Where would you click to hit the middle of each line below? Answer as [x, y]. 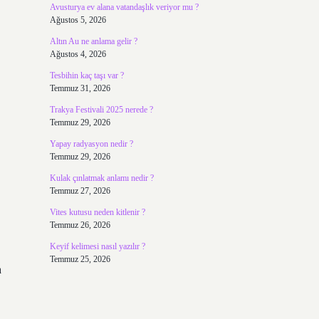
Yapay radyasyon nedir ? [91, 144]
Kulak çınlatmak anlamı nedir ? [101, 178]
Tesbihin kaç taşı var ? [87, 75]
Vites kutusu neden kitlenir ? [97, 212]
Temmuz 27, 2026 [80, 191]
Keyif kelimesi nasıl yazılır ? [97, 246]
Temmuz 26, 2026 [80, 225]
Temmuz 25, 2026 [80, 259]
